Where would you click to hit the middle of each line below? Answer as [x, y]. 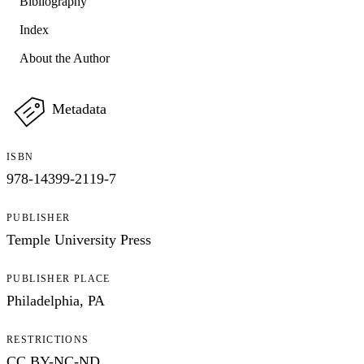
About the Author [65, 58]
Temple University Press [79, 239]
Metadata [79, 108]
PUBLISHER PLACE [58, 278]
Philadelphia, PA [56, 300]
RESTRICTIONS [48, 339]
